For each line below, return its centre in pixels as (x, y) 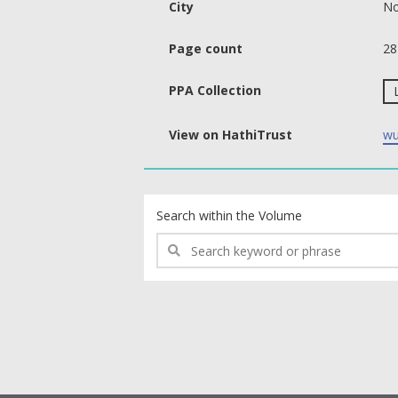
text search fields (205, 203)
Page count (206, 48)
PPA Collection (215, 90)
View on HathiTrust (231, 135)
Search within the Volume (229, 215)
